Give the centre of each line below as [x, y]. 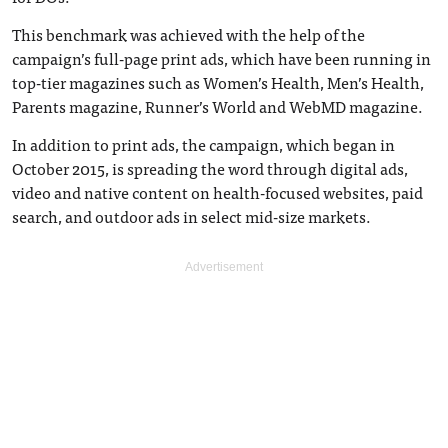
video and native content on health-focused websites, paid [217, 192]
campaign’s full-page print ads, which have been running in [221, 58]
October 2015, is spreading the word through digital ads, [210, 168]
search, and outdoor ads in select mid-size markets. [191, 216]
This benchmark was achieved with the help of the [188, 34]
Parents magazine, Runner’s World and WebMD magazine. [217, 106]
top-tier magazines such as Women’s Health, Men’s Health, [218, 82]
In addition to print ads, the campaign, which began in [203, 144]
